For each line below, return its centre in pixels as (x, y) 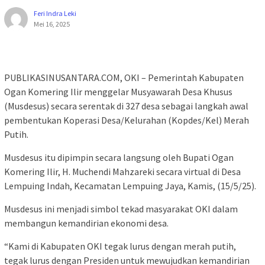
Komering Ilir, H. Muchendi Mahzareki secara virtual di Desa (122, 171)
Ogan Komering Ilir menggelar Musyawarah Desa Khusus (118, 91)
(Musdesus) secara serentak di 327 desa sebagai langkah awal (126, 106)
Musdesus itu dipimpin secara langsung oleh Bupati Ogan (119, 157)
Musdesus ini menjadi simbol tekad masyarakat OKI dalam (121, 209)
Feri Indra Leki (55, 13)
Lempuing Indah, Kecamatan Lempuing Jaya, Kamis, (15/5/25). (130, 185)
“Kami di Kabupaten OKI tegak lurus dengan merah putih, (120, 246)
